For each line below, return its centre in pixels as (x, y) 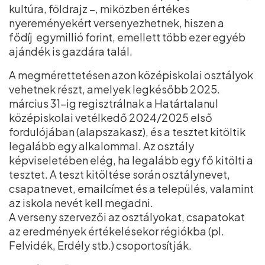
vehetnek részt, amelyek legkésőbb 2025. (114, 89)
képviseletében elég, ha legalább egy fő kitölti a (131, 160)
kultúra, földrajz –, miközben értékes (99, 8)
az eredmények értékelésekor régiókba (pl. (117, 231)
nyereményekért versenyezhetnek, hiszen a (117, 22)
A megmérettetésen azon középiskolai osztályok (131, 75)
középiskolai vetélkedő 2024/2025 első (111, 117)
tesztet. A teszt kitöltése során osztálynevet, (119, 174)
